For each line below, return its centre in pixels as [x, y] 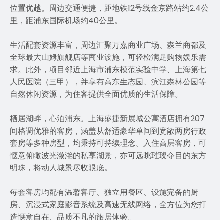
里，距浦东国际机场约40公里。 [66, 20]
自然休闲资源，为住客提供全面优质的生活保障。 [96, 94]
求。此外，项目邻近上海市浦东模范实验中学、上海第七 [108, 69]
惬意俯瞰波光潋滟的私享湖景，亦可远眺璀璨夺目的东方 [108, 155]
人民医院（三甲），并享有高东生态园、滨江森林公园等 [108, 82]
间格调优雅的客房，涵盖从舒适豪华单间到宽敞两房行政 [108, 131]
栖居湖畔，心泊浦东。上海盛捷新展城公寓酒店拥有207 [107, 119]
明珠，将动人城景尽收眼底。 [61, 168]
